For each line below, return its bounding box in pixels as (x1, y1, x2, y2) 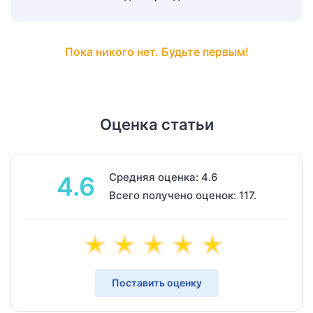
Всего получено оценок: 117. (109, 188, 256, 202)
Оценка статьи (99, 115, 214, 133)
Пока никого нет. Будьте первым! (64, 44, 249, 59)
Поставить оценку (111, 276, 202, 289)
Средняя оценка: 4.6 (109, 170, 218, 184)
